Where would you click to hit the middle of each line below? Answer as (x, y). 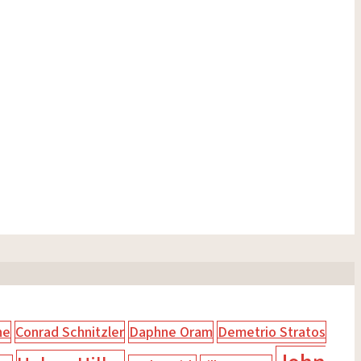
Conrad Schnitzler (70, 332)
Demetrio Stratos (272, 332)
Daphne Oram (171, 332)
